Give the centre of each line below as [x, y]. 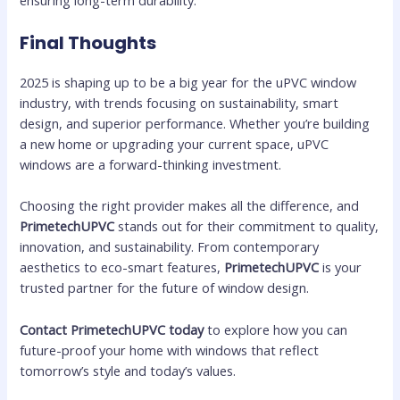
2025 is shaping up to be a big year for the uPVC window [188, 83]
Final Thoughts [88, 43]
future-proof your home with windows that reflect [170, 350]
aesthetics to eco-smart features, [122, 267]
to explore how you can [276, 329]
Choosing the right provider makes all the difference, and [190, 206]
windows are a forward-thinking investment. [151, 165]
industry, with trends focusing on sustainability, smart [179, 103]
